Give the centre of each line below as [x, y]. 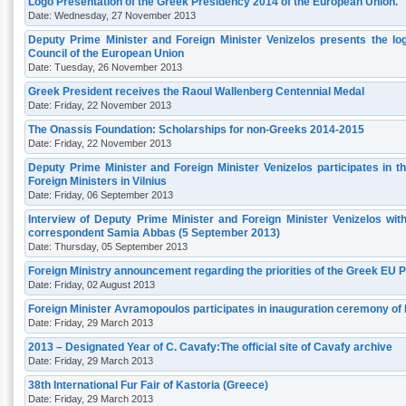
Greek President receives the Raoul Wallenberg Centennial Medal [196, 91]
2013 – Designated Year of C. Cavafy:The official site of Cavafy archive [210, 347]
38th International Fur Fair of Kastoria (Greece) [148, 385]
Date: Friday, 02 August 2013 [92, 284]
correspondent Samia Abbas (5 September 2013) [154, 232]
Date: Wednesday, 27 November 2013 [112, 15]
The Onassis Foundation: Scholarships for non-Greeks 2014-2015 [196, 129]
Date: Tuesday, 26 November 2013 [105, 67]
